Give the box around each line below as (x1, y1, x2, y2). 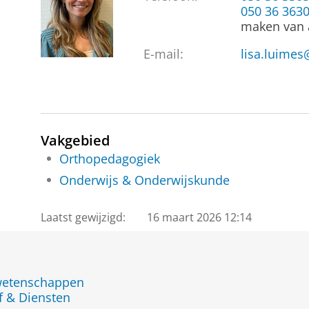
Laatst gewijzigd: (40, 210, 126, 226)
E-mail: (143, 46, 183, 63)
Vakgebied (40, 130, 110, 150)
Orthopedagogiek (59, 150, 160, 167)
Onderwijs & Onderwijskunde (59, 172, 230, 189)
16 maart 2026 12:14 (147, 210, 252, 226)
